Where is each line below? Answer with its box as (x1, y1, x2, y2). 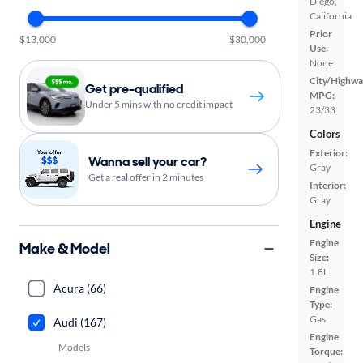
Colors (310, 127, 340, 140)
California (310, 10, 352, 22)
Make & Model (19, 238, 110, 258)
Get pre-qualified (85, 80, 183, 97)
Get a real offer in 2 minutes (88, 171, 203, 183)
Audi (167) (53, 315, 106, 329)
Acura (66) (53, 281, 106, 295)
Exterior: (310, 147, 348, 159)
